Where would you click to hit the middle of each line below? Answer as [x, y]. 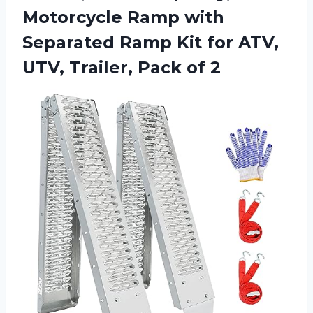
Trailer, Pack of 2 [145, 67]
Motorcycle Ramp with [123, 17]
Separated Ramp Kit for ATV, [151, 42]
